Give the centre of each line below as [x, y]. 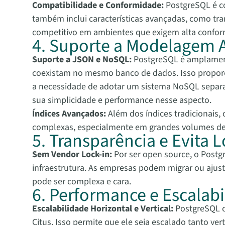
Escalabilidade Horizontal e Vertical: [103, 209]
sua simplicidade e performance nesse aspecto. [122, 100]
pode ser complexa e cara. [82, 182]
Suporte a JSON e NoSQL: [82, 60]
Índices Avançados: [69, 114]
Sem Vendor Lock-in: [72, 155]
